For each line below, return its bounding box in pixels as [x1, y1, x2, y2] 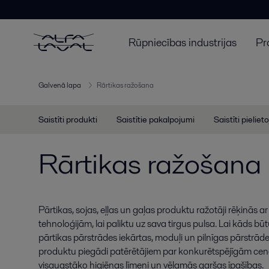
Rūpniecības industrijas [128, 34, 237, 50]
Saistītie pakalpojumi [116, 113, 195, 125]
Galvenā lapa [38, 80, 81, 91]
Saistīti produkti [38, 113, 97, 125]
